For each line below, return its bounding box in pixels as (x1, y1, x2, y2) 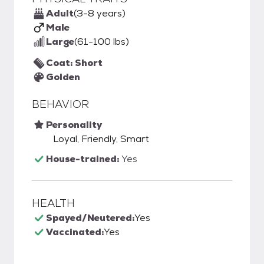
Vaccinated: (46, 226, 104, 238)
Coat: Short (46, 57, 103, 69)
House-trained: (46, 153, 121, 165)
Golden (46, 71, 80, 83)
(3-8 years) (74, 7, 126, 19)
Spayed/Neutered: (46, 212, 134, 224)
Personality (46, 118, 102, 131)
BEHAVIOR (32, 97, 89, 111)
